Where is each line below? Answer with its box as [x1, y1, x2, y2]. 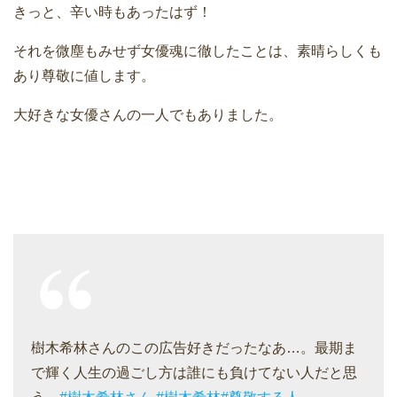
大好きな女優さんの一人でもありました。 [13, 107, 283, 123]
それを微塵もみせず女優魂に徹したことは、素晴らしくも [13, 43, 382, 59]
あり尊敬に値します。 [13, 68, 155, 84]
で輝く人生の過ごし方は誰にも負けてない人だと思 [31, 365, 357, 381]
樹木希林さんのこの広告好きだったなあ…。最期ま [31, 340, 357, 356]
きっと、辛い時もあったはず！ [13, 4, 212, 20]
